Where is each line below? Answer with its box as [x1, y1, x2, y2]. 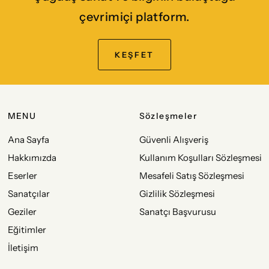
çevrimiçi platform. [79, 10, 190, 24]
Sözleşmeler [139, 110, 197, 121]
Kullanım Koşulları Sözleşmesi [139, 152, 262, 163]
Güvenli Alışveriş [139, 134, 208, 145]
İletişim [7, 242, 38, 253]
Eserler [7, 170, 37, 181]
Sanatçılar [7, 188, 50, 199]
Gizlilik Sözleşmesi [139, 188, 215, 199]
